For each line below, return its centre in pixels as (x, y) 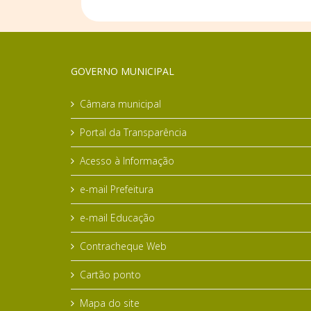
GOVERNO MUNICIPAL (123, 71)
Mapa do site (110, 303)
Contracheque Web (123, 246)
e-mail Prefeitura (117, 189)
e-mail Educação (117, 217)
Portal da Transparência (133, 132)
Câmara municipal (120, 103)
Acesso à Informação (127, 160)
